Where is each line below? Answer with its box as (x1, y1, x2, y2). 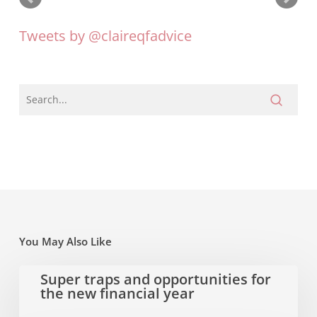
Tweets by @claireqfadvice (18, 25, 192, 45)
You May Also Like (18, 234, 112, 248)
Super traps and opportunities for (40, 269, 271, 289)
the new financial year (40, 283, 195, 303)
